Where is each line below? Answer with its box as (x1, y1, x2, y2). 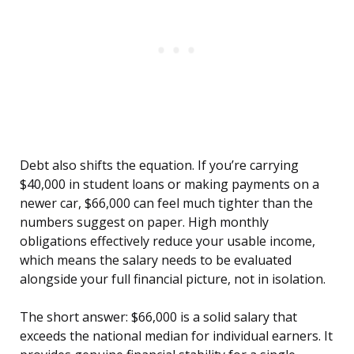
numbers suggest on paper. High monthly (20, 213, 269, 232)
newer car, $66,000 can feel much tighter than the (20, 194, 313, 213)
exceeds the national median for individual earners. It (20, 327, 333, 345)
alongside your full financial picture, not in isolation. (20, 270, 326, 288)
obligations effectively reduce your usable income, (20, 232, 315, 250)
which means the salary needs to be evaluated (20, 251, 292, 269)
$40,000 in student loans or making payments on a (20, 175, 319, 194)
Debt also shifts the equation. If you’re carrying (20, 156, 299, 175)
